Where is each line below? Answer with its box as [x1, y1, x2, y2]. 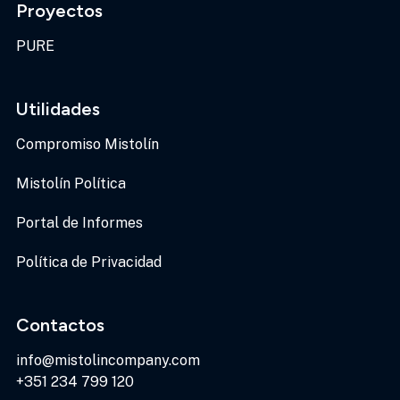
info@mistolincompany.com [15, 352, 200, 370]
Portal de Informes [15, 214, 143, 232]
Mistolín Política [15, 175, 126, 193]
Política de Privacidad [15, 254, 162, 271]
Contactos [15, 314, 104, 337]
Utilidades [15, 98, 100, 121]
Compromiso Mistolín [15, 136, 159, 154]
